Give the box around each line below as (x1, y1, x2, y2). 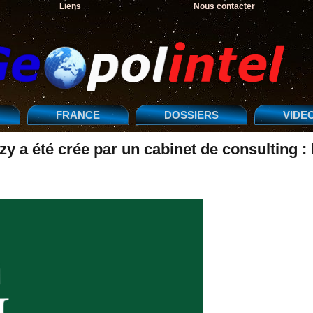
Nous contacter (194, 1, 255, 11)
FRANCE (56, 109, 100, 121)
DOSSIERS (164, 109, 219, 121)
